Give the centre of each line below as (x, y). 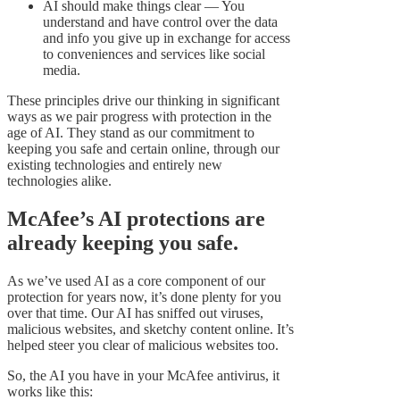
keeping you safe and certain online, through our (143, 149)
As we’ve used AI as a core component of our (136, 280)
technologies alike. (59, 181)
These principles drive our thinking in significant (143, 101)
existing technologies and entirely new (115, 165)
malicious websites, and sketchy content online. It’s (150, 329)
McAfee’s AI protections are (136, 219)
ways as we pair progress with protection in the (139, 117)
